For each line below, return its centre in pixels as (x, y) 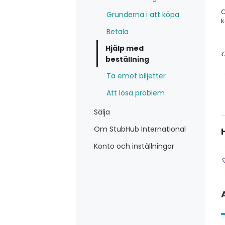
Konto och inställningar (134, 146)
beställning (127, 60)
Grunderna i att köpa (143, 15)
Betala (118, 32)
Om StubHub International (140, 129)
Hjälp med (125, 48)
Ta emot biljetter (136, 76)
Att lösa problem (136, 93)
